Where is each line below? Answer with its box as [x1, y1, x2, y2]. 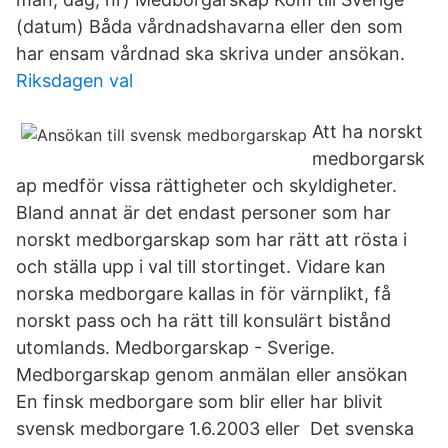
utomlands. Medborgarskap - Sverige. [16, 337, 335, 358]
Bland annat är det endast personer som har [16, 202, 391, 223]
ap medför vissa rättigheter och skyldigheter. [16, 175, 397, 196]
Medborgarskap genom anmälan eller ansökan [16, 364, 408, 385]
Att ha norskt [312, 121, 423, 142]
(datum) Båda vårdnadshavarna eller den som [16, 16, 403, 37]
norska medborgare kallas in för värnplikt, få [16, 283, 391, 304]
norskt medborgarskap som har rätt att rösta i [16, 229, 407, 250]
